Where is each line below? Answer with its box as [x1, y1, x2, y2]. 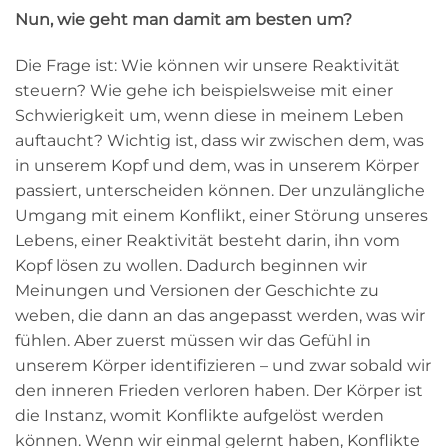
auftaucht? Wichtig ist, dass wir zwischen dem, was [15, 130, 424, 150]
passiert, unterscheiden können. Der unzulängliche [15, 180, 425, 200]
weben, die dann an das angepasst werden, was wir [15, 305, 425, 325]
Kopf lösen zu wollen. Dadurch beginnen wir [15, 255, 367, 275]
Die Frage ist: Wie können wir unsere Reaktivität [15, 55, 400, 75]
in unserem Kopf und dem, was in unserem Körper [15, 155, 419, 175]
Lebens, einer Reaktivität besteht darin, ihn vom [15, 230, 400, 250]
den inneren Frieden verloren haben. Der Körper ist [15, 380, 423, 400]
